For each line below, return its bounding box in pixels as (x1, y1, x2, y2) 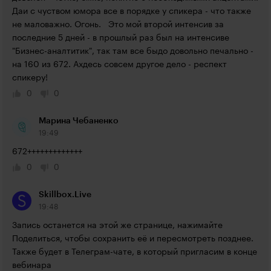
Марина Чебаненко (39, 117, 119, 125)
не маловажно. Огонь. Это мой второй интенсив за (12, 21, 224, 29)
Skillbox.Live (39, 191, 91, 199)
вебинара (12, 261, 51, 270)
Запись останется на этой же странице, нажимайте (12, 221, 223, 230)
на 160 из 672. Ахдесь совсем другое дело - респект (12, 60, 227, 69)
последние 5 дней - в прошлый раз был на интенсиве (12, 34, 229, 42)
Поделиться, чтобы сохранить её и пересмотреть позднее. (12, 235, 253, 243)
